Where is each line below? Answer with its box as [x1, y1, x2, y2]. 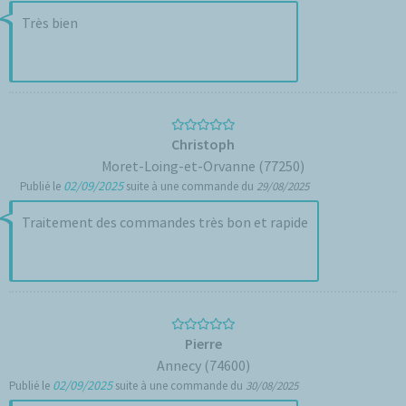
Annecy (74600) [156, 356, 250, 374]
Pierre [184, 334, 222, 353]
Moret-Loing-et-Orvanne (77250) [101, 157, 304, 175]
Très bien [22, 14, 78, 32]
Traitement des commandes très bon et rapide [22, 213, 308, 231]
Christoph [171, 135, 235, 153]
